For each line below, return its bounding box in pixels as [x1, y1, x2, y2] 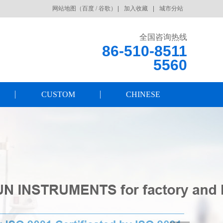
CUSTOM [41, 90, 75, 99]
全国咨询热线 [139, 33, 187, 41]
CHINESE [126, 90, 160, 99]
